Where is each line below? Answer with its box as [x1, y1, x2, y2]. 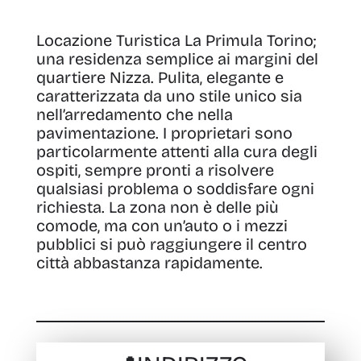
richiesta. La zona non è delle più [35, 197, 279, 217]
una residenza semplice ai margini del [35, 49, 318, 68]
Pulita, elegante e [157, 68, 284, 87]
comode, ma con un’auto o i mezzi [35, 216, 288, 235]
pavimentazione [35, 123, 156, 143]
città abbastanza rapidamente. [35, 253, 263, 272]
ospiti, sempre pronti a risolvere [35, 160, 274, 180]
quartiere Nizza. [35, 68, 154, 87]
